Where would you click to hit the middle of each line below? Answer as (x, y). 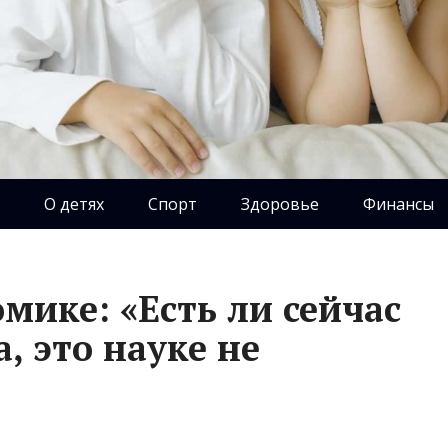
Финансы (398, 204)
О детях (73, 204)
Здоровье (279, 204)
